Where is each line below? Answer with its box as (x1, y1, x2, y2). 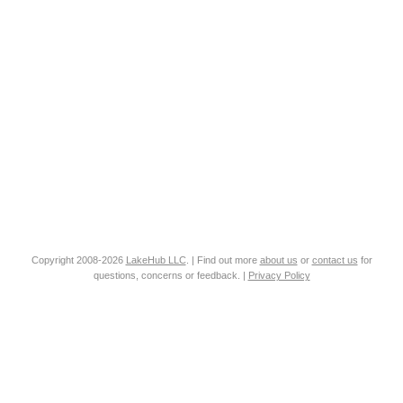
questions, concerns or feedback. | (93, 270, 248, 281)
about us (259, 255, 298, 265)
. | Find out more (185, 255, 260, 265)
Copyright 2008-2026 (31, 255, 126, 265)
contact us (311, 255, 358, 265)
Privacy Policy (247, 270, 310, 281)
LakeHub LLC (125, 255, 186, 265)
